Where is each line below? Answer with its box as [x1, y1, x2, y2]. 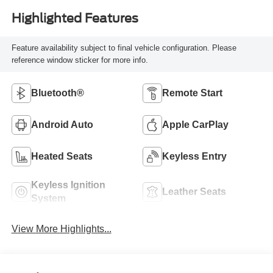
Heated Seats [30, 151, 93, 161]
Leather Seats [162, 186, 226, 197]
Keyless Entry [162, 151, 227, 161]
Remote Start [162, 87, 222, 98]
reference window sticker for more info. [11, 55, 148, 65]
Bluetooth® [30, 87, 84, 98]
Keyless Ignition [30, 179, 105, 190]
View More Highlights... [11, 223, 112, 234]
